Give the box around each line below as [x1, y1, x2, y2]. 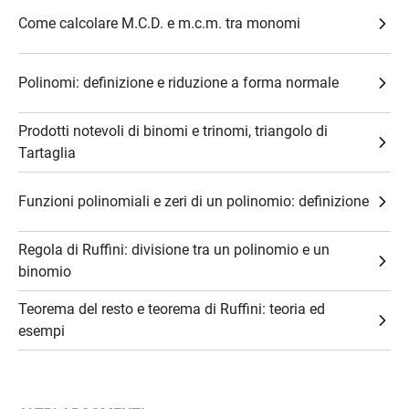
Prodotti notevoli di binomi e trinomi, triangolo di [18, 122, 328, 140]
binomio [18, 263, 71, 280]
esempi [18, 322, 65, 340]
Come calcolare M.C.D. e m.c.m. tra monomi [18, 15, 300, 32]
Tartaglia [18, 144, 76, 162]
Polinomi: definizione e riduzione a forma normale [18, 74, 339, 91]
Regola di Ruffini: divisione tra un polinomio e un [18, 241, 330, 258]
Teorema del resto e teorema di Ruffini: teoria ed [18, 300, 325, 318]
